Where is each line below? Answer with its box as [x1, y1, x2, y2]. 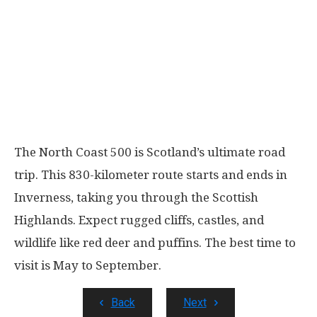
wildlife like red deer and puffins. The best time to [14, 236, 296, 250]
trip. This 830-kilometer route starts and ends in [14, 168, 287, 182]
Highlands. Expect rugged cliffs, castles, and [14, 213, 264, 227]
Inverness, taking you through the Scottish [14, 190, 258, 204]
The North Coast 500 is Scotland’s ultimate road [14, 145, 285, 159]
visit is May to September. [14, 258, 161, 272]
